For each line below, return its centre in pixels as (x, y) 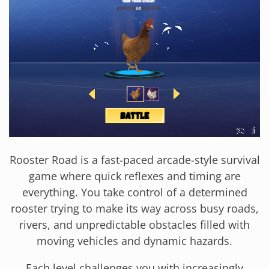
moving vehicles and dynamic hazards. (134, 240)
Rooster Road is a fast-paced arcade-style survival (134, 159)
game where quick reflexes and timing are (134, 176)
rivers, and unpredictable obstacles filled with (134, 224)
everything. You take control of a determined (134, 192)
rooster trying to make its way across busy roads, (134, 208)
